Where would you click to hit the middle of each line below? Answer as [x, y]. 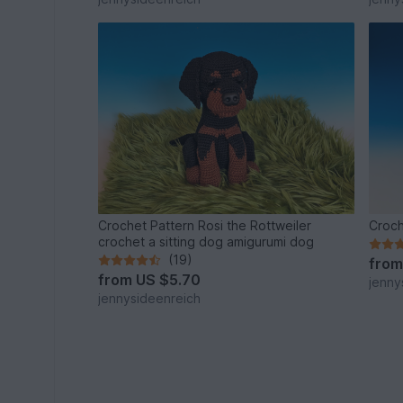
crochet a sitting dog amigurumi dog [206, 242]
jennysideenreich [150, 299]
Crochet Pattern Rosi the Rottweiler [205, 226]
